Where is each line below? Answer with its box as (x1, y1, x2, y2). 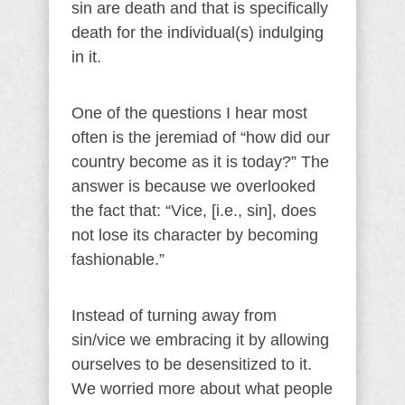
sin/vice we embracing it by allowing (71, 331, 329, 349)
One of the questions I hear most (71, 104, 307, 122)
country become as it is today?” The (71, 153, 329, 171)
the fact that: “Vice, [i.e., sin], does (71, 202, 316, 220)
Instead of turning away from (71, 306, 277, 325)
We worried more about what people (71, 380, 333, 398)
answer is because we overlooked (71, 177, 316, 195)
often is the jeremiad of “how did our (71, 128, 330, 146)
